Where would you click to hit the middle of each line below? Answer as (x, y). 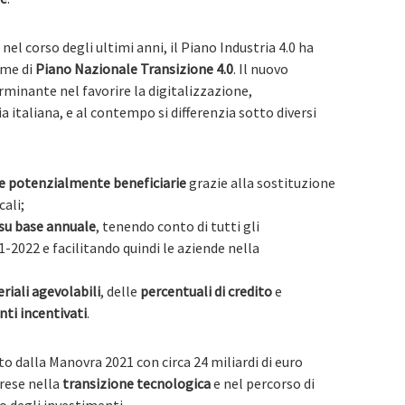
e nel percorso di (263, 383)
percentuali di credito (206, 291)
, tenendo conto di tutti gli (178, 226)
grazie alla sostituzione (261, 183)
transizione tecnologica (137, 383)
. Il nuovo (261, 69)
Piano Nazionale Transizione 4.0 (134, 69)
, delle (120, 291)
